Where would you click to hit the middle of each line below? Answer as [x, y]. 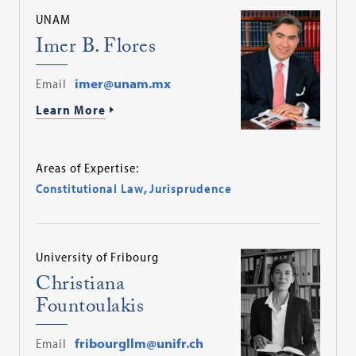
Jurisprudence [191, 188]
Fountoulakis [90, 308]
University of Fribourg [98, 256]
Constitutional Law [90, 188]
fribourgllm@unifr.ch [139, 343]
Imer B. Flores [96, 48]
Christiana [81, 286]
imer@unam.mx [123, 83]
